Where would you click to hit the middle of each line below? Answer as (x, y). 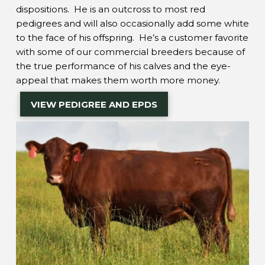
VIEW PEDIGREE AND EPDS (94, 104)
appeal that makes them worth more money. (118, 80)
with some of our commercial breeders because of (130, 51)
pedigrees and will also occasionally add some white (132, 23)
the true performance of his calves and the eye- (123, 66)
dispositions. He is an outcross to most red (110, 9)
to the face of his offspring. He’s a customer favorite (132, 37)
